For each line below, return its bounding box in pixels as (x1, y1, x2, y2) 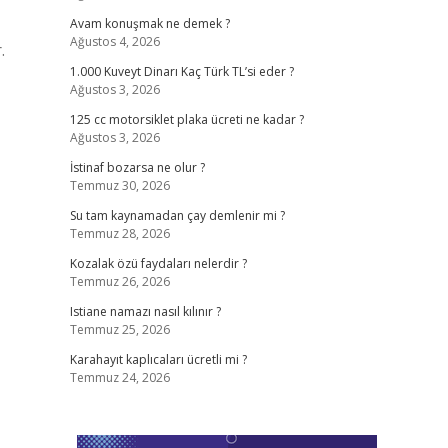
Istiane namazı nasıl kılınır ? (69, 303, 221, 320)
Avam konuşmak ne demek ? (69, 15, 230, 32)
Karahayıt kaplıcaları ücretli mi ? (69, 351, 247, 368)
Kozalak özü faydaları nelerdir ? (69, 255, 247, 272)
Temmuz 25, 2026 (69, 321, 170, 338)
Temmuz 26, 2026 (69, 273, 170, 290)
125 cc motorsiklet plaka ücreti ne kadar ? (69, 111, 304, 128)
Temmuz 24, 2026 (69, 369, 170, 386)
